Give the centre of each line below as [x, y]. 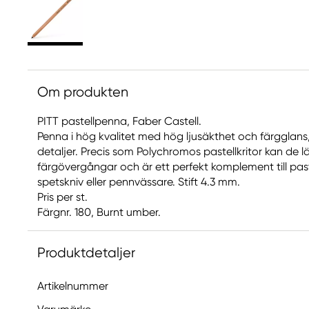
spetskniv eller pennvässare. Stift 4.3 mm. [139, 182]
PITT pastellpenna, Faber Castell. [119, 121]
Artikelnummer [73, 286]
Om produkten [83, 92]
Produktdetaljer [86, 253]
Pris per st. [62, 197]
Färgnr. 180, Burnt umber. [99, 212]
